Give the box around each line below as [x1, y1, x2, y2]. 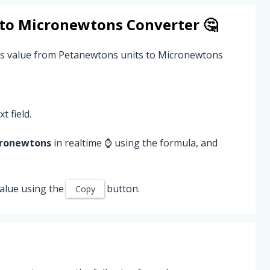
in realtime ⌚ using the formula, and [51, 136, 218, 149]
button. [104, 181, 140, 195]
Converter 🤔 [123, 14, 218, 34]
